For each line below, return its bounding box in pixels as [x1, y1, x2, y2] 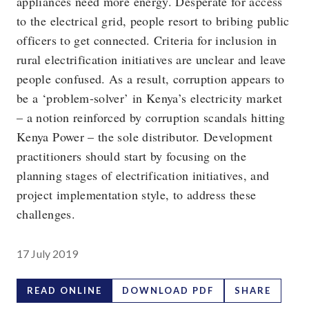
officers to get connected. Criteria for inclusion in [17, 32, 277, 48]
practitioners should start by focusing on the [17, 148, 247, 164]
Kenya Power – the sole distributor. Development [17, 128, 272, 145]
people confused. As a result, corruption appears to [17, 70, 285, 87]
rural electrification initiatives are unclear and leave [17, 51, 286, 68]
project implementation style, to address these [17, 186, 257, 203]
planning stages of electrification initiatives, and [17, 167, 270, 183]
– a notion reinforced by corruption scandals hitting [17, 109, 286, 126]
